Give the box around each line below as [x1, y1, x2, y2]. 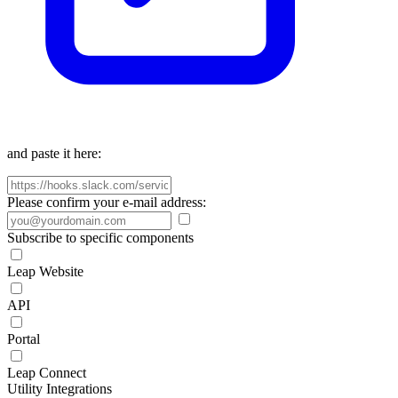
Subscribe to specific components [7, 230, 194, 245]
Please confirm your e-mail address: [7, 195, 206, 210]
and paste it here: [7, 146, 101, 161]
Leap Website [7, 264, 84, 279]
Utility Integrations [7, 381, 112, 396]
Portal [7, 331, 40, 346]
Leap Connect [7, 365, 86, 380]
